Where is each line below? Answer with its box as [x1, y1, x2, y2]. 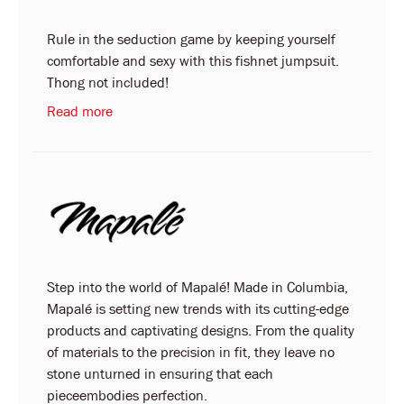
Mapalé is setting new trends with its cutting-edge [47, 299, 349, 318]
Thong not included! [47, 73, 169, 92]
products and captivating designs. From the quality [47, 321, 354, 340]
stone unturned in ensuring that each [47, 364, 273, 383]
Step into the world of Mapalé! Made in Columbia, [47, 278, 348, 297]
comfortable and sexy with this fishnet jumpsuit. [47, 51, 339, 70]
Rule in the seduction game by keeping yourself [47, 30, 335, 49]
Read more [47, 102, 113, 121]
